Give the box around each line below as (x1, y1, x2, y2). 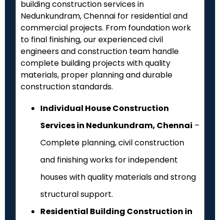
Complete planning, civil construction (40, 137, 184, 149)
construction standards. (21, 81, 113, 93)
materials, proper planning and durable (21, 69, 172, 81)
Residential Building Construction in (40, 206, 192, 218)
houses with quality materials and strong (40, 171, 196, 183)
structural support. (40, 189, 113, 200)
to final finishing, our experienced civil (21, 34, 163, 46)
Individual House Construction (40, 103, 169, 114)
